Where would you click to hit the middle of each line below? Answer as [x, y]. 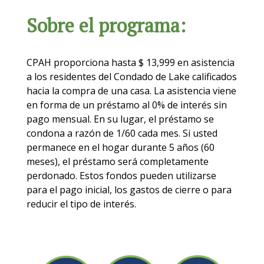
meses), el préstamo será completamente [117, 162]
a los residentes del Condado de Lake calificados [131, 77]
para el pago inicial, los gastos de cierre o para [129, 190]
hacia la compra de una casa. [90, 91]
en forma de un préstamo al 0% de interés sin [126, 105]
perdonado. [53, 176]
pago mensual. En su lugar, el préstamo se [120, 119]
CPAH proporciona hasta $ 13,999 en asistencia [130, 63]
